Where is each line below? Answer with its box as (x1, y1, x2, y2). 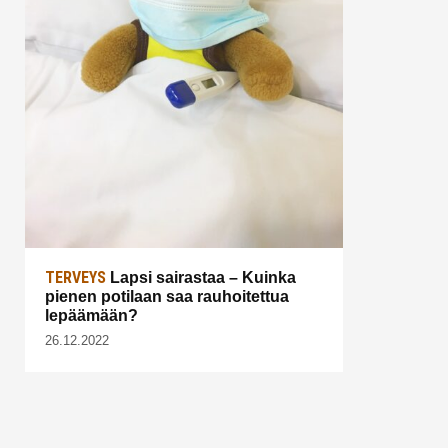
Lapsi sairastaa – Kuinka (106, 268, 296, 286)
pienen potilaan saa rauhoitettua (45, 287, 289, 305)
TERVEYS (45, 267, 106, 287)
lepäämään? (45, 306, 138, 324)
